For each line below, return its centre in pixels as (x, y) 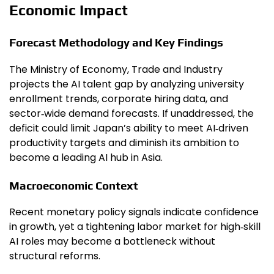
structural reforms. (55, 256)
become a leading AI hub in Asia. (86, 157)
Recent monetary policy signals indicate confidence (134, 212)
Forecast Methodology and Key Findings (116, 43)
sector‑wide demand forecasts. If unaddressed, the (131, 113)
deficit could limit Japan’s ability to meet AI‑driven (129, 128)
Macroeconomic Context (74, 185)
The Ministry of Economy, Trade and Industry (116, 69)
